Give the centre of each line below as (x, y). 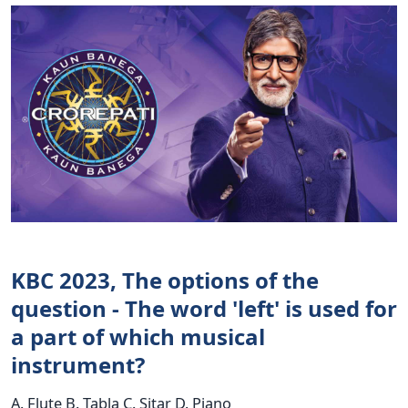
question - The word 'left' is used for (204, 309)
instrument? (78, 365)
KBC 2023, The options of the (165, 280)
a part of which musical (138, 337)
